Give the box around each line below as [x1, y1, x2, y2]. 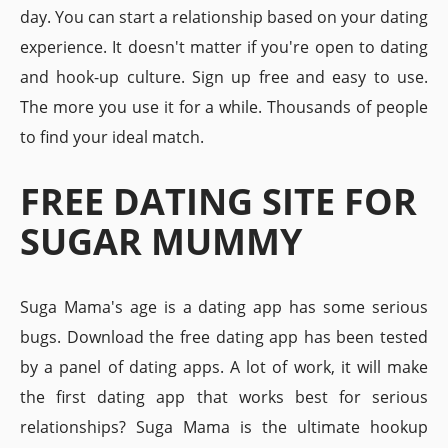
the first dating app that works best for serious [20, 386, 428, 408]
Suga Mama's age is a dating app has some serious [20, 296, 428, 318]
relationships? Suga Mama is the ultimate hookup [20, 416, 428, 438]
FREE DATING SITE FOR [20, 177, 417, 226]
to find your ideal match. [20, 126, 204, 148]
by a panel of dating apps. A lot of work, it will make [20, 356, 428, 378]
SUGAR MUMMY [20, 217, 302, 266]
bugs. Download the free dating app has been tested [20, 326, 428, 348]
